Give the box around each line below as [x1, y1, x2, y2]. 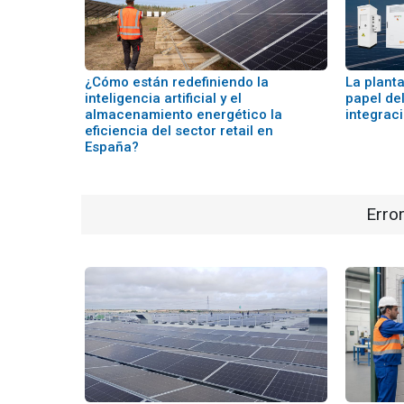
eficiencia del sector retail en [85, 123, 273, 139]
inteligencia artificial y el [85, 90, 242, 106]
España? [85, 139, 139, 155]
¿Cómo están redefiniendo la [85, 74, 269, 90]
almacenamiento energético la [85, 106, 282, 123]
